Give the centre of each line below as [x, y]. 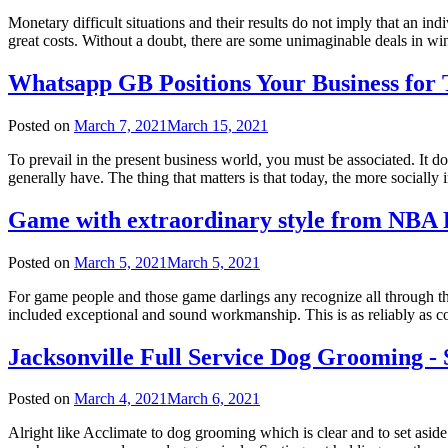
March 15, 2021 [217, 125]
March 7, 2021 [120, 125]
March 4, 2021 [120, 399]
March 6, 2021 [213, 399]
